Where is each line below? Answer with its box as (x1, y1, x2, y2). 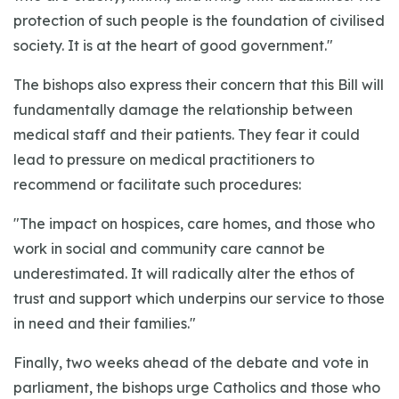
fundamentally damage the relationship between (13, 101, 353, 118)
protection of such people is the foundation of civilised (13, 12, 385, 29)
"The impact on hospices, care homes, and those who (13, 215, 375, 232)
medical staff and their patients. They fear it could (13, 126, 360, 143)
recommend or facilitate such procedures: (13, 175, 301, 193)
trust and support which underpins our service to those (13, 289, 385, 307)
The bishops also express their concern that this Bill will (13, 76, 384, 94)
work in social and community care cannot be (13, 240, 325, 257)
